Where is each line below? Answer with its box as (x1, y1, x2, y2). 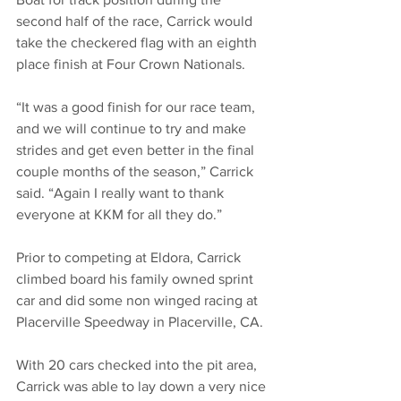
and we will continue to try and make (16, 121, 250, 137)
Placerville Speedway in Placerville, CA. (16, 314, 263, 330)
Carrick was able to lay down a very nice (16, 379, 269, 395)
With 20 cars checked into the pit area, (16, 357, 260, 373)
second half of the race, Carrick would (16, 13, 256, 30)
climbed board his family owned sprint (16, 271, 257, 287)
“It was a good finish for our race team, (16, 99, 259, 115)
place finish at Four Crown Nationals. (16, 56, 245, 73)
